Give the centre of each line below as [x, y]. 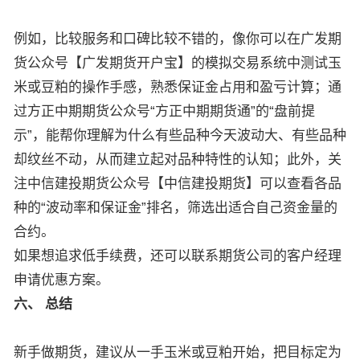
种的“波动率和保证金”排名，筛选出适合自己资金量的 [176, 208]
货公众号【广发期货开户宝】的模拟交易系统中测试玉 [178, 63]
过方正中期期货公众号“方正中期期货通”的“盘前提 [164, 111]
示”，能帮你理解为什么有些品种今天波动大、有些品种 [180, 135]
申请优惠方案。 [61, 280]
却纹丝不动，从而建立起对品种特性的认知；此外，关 [178, 160]
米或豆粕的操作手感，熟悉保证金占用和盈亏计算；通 [178, 87]
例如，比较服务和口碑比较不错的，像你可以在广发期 [178, 39]
